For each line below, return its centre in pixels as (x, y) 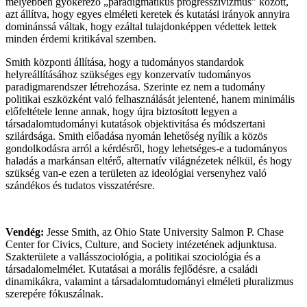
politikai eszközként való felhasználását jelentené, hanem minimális (150, 99)
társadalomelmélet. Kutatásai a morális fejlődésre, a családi (132, 269)
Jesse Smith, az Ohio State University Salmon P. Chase (164, 232)
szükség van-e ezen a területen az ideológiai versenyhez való (136, 173)
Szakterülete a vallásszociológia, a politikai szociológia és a (133, 256)
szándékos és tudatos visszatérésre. (80, 185)
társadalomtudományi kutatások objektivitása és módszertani (135, 123)
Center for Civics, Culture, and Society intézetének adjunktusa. (141, 244)
